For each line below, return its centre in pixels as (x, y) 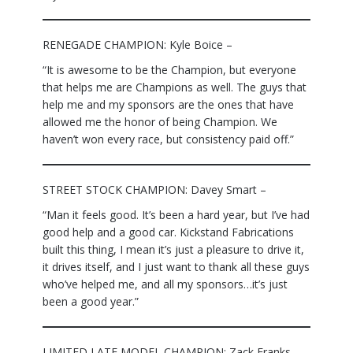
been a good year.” (91, 302)
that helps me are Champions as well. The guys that (175, 87)
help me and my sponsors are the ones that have (168, 105)
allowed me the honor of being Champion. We (160, 122)
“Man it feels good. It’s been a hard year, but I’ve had (176, 215)
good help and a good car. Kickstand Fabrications (168, 232)
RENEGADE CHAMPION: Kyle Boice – (137, 45)
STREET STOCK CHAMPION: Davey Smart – (154, 190)
